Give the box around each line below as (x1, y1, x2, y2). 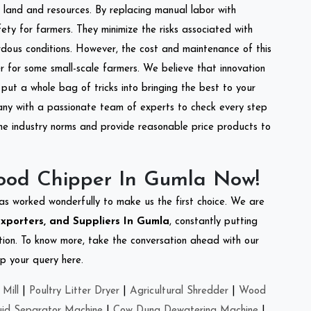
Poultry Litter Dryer (29, 285, 119, 296)
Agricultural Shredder (130, 285, 228, 296)
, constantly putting (169, 216, 258, 227)
